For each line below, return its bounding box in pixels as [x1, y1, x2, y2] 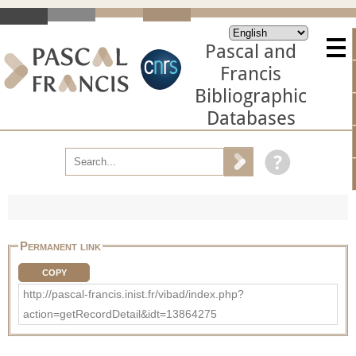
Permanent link [20, 238, 101, 253]
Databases [206, 107, 296, 130]
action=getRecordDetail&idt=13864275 [23, 307, 217, 320]
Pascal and [205, 41, 296, 63]
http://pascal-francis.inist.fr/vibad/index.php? [23, 287, 244, 300]
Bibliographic [195, 85, 307, 107]
